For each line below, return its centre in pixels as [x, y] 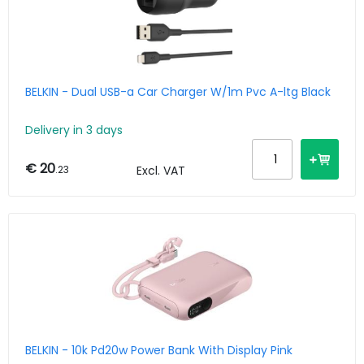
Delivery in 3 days [74, 130]
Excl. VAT [160, 171]
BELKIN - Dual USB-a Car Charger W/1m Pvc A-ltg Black [178, 91]
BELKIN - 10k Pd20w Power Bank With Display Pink [159, 351]
